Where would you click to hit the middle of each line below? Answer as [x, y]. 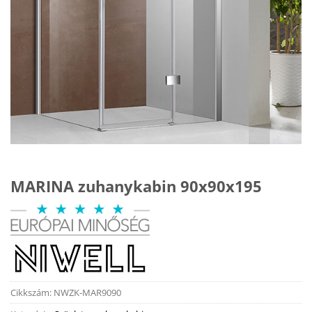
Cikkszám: [32, 292]
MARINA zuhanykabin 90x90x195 [136, 186]
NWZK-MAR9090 [87, 292]
